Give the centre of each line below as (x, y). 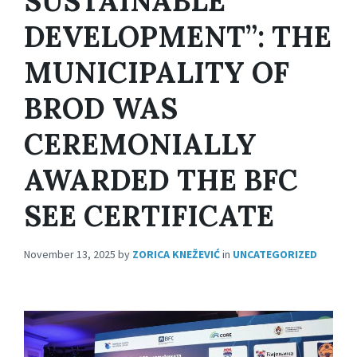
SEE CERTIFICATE (149, 216)
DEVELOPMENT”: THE (178, 37)
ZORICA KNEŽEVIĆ (176, 254)
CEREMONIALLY (140, 144)
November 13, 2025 (70, 254)
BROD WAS (101, 108)
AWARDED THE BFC (161, 180)
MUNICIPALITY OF (157, 73)
